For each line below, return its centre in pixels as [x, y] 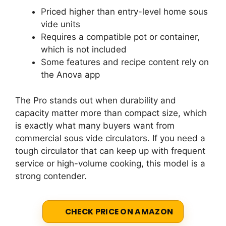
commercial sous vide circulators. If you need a [110, 138]
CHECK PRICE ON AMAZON [119, 212]
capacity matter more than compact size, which [111, 113]
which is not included [84, 50]
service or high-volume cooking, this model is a [110, 163]
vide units [61, 24]
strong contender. [51, 176]
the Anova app [70, 75]
